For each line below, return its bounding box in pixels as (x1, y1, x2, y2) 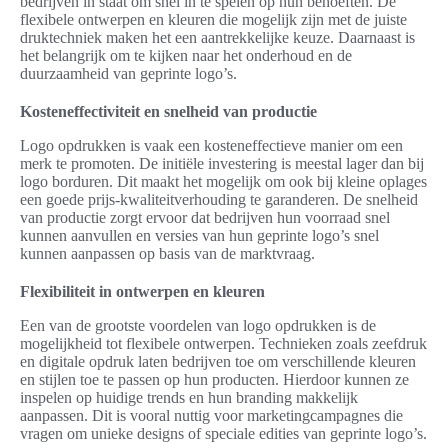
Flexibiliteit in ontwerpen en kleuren (20, 283, 265, 301)
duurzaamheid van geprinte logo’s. (20, 65, 237, 83)
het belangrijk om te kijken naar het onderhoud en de (20, 47, 352, 65)
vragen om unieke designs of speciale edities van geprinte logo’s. (20, 425, 427, 443)
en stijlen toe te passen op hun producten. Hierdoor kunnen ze (20, 371, 409, 389)
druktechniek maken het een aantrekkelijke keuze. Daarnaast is (20, 29, 415, 47)
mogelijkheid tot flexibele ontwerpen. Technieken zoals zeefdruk (20, 335, 427, 353)
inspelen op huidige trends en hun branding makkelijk (20, 389, 358, 407)
